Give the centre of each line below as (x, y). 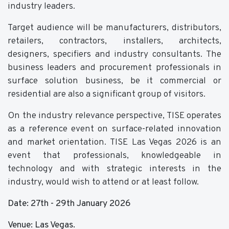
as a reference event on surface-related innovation (114, 129)
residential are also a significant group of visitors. (107, 94)
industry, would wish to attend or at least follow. (103, 182)
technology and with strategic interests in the (114, 169)
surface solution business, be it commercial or (114, 81)
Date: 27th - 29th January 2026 (69, 204)
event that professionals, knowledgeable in (114, 156)
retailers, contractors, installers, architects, (114, 41)
